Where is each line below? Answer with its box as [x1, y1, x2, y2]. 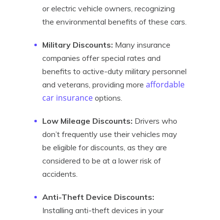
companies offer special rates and [42, 53, 161, 63]
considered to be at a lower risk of [42, 156, 161, 165]
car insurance [42, 92, 93, 103]
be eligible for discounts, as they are [42, 142, 167, 152]
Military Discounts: [42, 40, 113, 50]
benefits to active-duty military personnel [42, 66, 187, 76]
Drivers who [133, 116, 177, 126]
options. [93, 93, 122, 103]
